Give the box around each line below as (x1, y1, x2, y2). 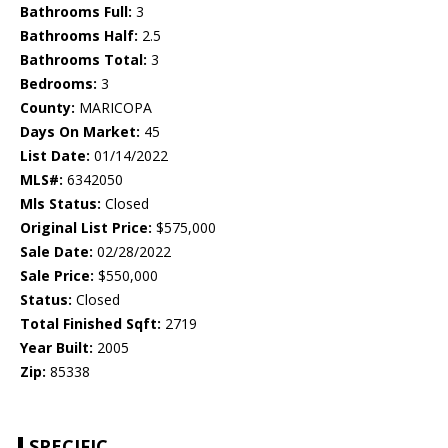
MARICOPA (75, 98, 152, 118)
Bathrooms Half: (20, 26, 138, 46)
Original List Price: (20, 218, 152, 238)
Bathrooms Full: (20, 2, 132, 22)
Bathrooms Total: (20, 50, 147, 70)
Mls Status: (20, 194, 101, 214)
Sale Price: (20, 266, 94, 286)
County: (20, 98, 75, 118)
